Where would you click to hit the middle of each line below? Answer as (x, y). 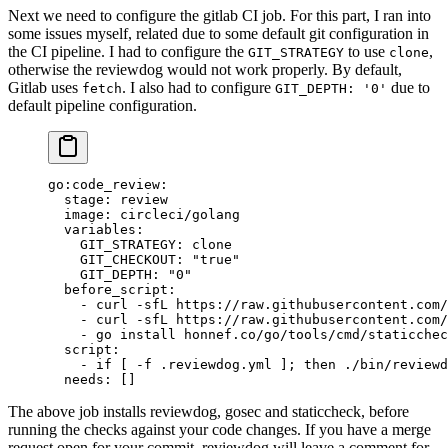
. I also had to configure (198, 88)
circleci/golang (180, 215)
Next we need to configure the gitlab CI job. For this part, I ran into (219, 16)
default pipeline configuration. (102, 106)
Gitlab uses (45, 88)
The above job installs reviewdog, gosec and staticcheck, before (208, 412)
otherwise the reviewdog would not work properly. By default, (205, 70)
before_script (108, 290)
